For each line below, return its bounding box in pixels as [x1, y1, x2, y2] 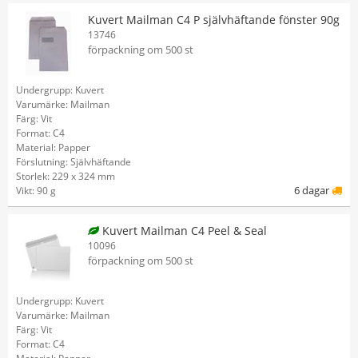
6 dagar [294, 183, 332, 197]
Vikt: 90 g [16, 184, 56, 197]
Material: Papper [16, 141, 90, 154]
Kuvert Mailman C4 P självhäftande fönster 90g [88, 12, 340, 27]
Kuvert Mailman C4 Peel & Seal [99, 223, 267, 238]
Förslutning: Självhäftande [16, 155, 131, 169]
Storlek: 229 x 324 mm [16, 169, 115, 183]
